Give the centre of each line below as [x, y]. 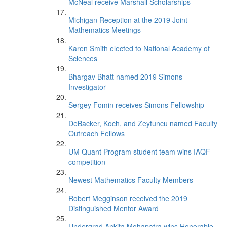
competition [87, 162]
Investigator [87, 87]
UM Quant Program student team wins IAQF [139, 152]
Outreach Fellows [97, 133]
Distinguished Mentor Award [113, 208]
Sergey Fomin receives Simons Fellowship [136, 105]
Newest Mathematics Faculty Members [131, 180]
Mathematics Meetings [105, 30]
